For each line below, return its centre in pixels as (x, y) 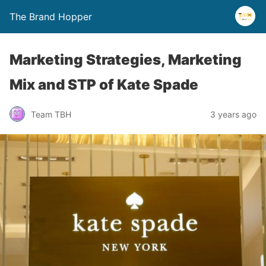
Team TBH (51, 114)
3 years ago (233, 114)
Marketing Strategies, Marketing (126, 60)
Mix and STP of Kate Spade (104, 85)
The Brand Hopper (51, 17)
